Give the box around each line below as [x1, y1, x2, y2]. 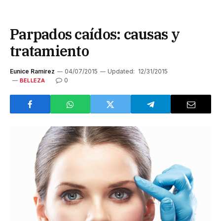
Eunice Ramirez [10, 68, 55, 75]
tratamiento [10, 41, 89, 61]
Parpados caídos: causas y [10, 25, 180, 44]
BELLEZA [20, 77, 45, 84]
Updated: [108, 68, 135, 75]
